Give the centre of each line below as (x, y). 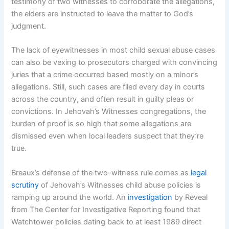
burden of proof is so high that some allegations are (101, 124)
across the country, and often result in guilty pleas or (103, 99)
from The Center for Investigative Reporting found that (106, 209)
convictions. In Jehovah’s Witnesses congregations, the (109, 112)
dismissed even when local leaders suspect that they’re (108, 136)
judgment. (29, 26)
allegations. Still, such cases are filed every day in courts (108, 87)
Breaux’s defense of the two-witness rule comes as (101, 173)
